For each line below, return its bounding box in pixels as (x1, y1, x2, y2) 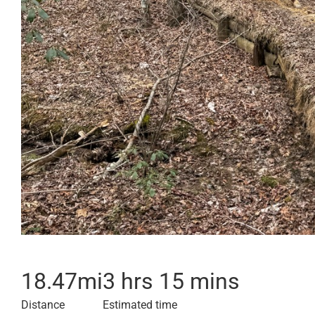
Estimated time (103, 298, 177, 311)
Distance (21, 298, 65, 311)
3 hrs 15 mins (103, 268, 240, 295)
